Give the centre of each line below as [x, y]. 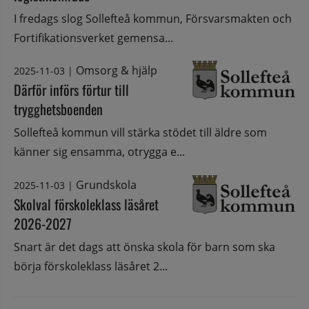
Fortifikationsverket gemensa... [93, 38]
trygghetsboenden [58, 109]
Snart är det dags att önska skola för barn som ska [144, 247]
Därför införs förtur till [71, 90]
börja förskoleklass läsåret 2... [91, 266]
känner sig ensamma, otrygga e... [99, 152]
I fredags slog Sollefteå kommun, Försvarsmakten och [153, 19]
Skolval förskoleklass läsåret [86, 204]
